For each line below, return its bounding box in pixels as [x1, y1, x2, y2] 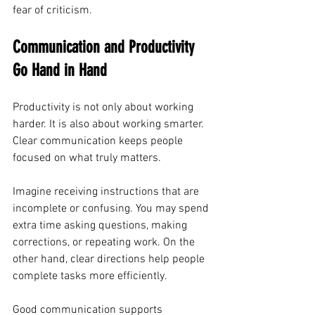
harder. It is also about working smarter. [13, 117, 207, 132]
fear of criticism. [13, 4, 92, 18]
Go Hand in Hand [13, 60, 107, 81]
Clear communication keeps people [13, 134, 186, 149]
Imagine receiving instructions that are [13, 185, 202, 200]
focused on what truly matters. [13, 151, 161, 166]
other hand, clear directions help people [13, 252, 207, 267]
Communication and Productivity [13, 37, 198, 58]
